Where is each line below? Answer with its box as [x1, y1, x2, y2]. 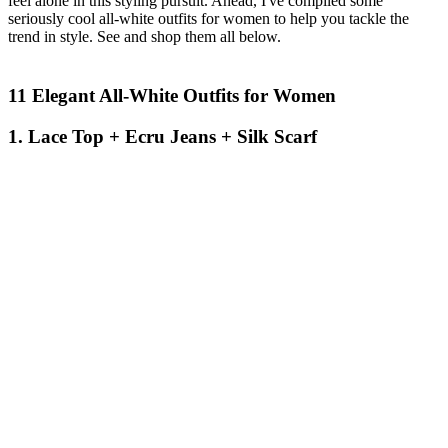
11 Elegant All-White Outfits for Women [8, 85, 336, 107]
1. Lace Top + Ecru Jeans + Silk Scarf [8, 125, 317, 147]
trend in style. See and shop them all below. [8, 28, 281, 46]
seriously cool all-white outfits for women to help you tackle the [8, 10, 409, 28]
